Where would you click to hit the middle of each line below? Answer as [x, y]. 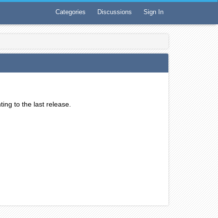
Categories [71, 12]
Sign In [154, 12]
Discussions [115, 12]
